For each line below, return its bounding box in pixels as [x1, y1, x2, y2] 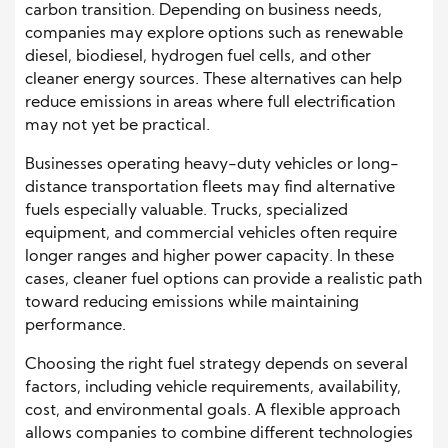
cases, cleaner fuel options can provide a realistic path [25, 272, 422, 289]
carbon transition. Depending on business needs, [25, 3, 382, 20]
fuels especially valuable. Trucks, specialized [25, 203, 348, 220]
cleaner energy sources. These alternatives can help [25, 72, 402, 89]
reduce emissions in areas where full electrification [25, 95, 395, 112]
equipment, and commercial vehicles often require [25, 226, 397, 243]
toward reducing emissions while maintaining [25, 295, 359, 312]
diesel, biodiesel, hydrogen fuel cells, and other [25, 49, 371, 66]
